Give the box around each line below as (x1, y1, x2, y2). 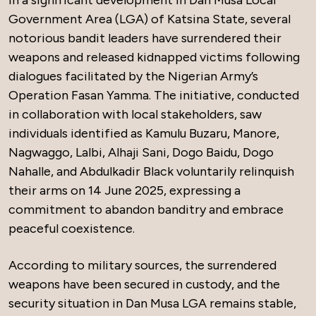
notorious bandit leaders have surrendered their (8, 30, 281, 46)
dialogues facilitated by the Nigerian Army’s (8, 68, 258, 84)
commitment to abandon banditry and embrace (8, 202, 284, 217)
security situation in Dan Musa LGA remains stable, (8, 296, 296, 311)
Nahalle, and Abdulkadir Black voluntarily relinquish (8, 164, 294, 179)
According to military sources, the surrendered (8, 257, 276, 273)
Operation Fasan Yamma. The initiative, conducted (8, 87, 299, 103)
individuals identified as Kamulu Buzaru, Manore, (8, 126, 279, 141)
